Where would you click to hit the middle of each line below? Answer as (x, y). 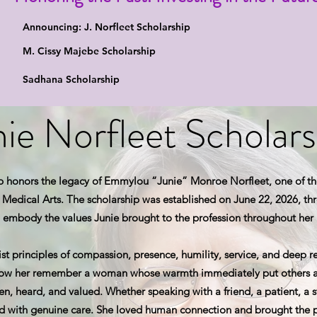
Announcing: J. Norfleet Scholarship (107, 27)
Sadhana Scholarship (71, 79)
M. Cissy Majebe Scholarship (90, 51)
